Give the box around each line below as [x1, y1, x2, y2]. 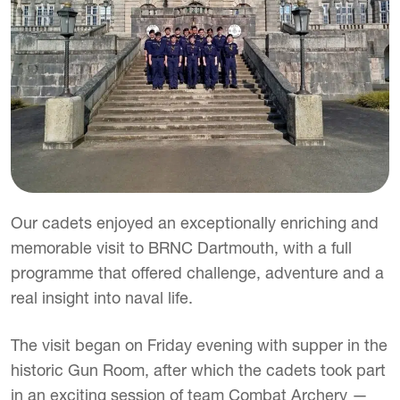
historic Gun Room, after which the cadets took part [11, 360, 386, 380]
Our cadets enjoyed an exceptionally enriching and [11, 212, 379, 233]
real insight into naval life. [11, 287, 193, 308]
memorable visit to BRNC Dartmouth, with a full [11, 237, 352, 258]
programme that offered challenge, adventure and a [11, 262, 384, 283]
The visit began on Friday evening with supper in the [11, 335, 387, 355]
